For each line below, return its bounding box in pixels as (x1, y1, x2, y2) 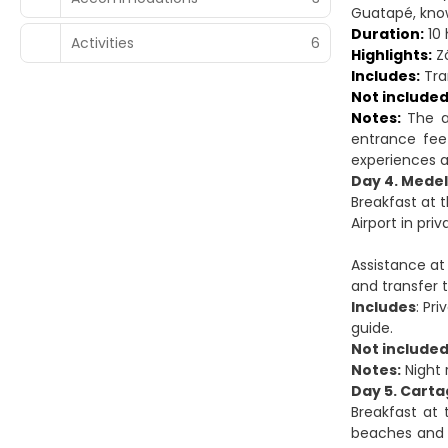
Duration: (351, 24, 424, 44)
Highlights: (351, 45, 432, 65)
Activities (71, 32, 134, 53)
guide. (351, 318, 401, 338)
